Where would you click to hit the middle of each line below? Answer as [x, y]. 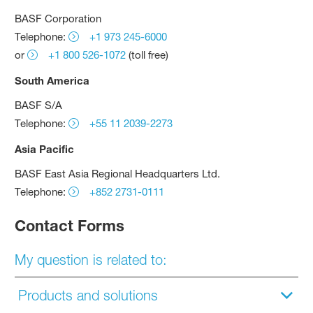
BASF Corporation [58, 18]
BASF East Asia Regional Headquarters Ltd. [118, 173]
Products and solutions [88, 296]
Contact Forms [70, 225]
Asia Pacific [45, 148]
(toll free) [147, 54]
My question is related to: [91, 260]
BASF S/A [39, 105]
